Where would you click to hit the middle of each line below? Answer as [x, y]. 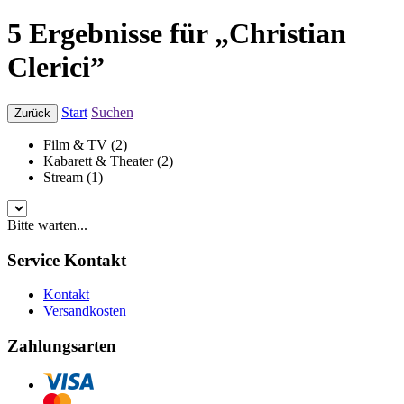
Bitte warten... [47, 225]
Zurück [32, 113]
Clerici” [56, 67]
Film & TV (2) [85, 144]
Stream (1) [73, 177]
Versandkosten [85, 311]
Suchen [112, 112]
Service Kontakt [67, 260]
